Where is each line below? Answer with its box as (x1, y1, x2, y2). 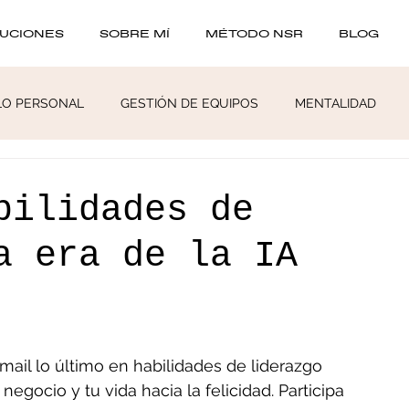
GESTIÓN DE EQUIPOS (121, 95, 258, 110)
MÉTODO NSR (205, 25, 303, 41)
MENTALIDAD (295, 95, 376, 110)
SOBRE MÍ (100, 25, 170, 41)
